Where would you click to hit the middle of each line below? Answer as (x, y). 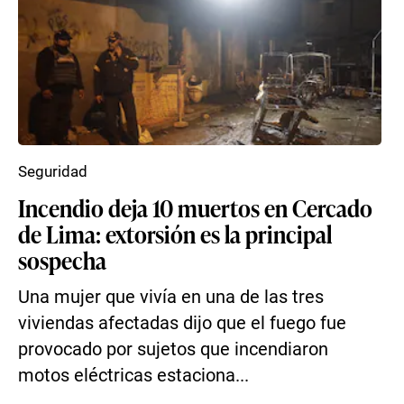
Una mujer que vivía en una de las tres (171, 297)
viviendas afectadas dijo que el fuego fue (182, 323)
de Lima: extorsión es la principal (175, 234)
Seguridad (53, 171)
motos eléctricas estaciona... (133, 376)
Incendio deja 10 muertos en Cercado (195, 207)
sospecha (62, 260)
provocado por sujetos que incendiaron (173, 349)
